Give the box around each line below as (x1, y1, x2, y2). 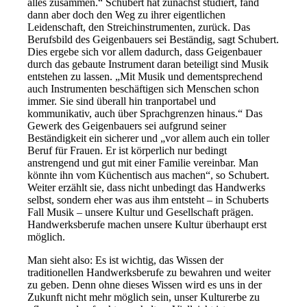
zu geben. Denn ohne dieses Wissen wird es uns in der (27, 278, 262, 291)
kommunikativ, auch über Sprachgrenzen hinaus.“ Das (27, 107, 263, 119)
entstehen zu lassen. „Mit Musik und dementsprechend (27, 70, 263, 82)
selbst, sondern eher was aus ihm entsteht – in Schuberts (27, 193, 269, 206)
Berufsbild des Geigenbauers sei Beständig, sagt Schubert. (27, 33, 280, 45)
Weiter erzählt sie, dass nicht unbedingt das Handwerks (27, 181, 266, 193)
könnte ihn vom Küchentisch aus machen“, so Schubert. (27, 169, 270, 181)
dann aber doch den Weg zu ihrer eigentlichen (27, 8, 226, 21)
